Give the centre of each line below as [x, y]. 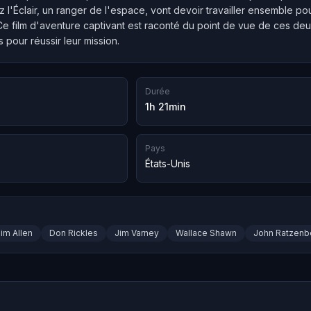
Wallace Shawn [206, 233]
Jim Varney [137, 233]
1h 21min [166, 107]
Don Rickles [74, 233]
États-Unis [168, 164]
